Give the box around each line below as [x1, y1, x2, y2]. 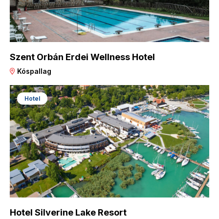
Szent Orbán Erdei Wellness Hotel [10, 52, 155, 63]
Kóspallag [15, 67, 51, 76]
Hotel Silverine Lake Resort [10, 207, 127, 218]
